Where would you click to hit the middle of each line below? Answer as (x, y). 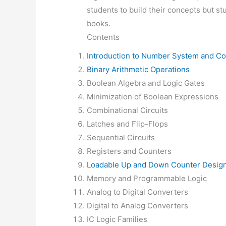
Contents (103, 37)
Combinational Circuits (128, 110)
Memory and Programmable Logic (147, 179)
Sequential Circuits (121, 138)
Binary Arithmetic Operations (138, 70)
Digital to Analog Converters (138, 206)
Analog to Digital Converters (138, 192)
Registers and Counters (129, 151)
